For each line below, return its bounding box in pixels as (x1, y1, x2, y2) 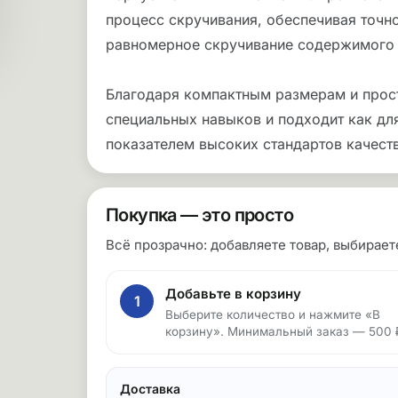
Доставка (120, 381, 180, 396)
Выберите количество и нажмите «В (165, 307, 380, 322)
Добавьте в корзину (165, 285, 301, 302)
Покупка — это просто (106, 204, 293, 226)
